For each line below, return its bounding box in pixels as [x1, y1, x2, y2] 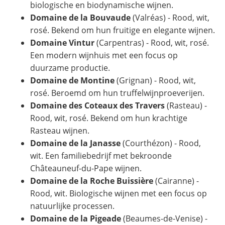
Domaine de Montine [30, 74, 115, 86]
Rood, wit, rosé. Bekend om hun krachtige [30, 112, 187, 124]
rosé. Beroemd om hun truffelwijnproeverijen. [30, 87, 204, 98]
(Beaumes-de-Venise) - [121, 212, 207, 224]
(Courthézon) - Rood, [121, 137, 201, 149]
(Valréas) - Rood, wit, [131, 12, 209, 23]
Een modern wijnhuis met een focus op [30, 49, 178, 61]
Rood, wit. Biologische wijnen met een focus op [30, 187, 207, 199]
